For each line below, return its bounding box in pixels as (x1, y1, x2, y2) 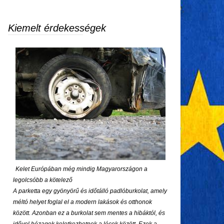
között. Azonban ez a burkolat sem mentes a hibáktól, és (13, 209, 165, 216)
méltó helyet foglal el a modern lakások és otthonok (13, 198, 152, 205)
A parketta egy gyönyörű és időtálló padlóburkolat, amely (13, 187, 167, 194)
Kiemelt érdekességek (8, 22, 106, 33)
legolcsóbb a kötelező (13, 176, 72, 183)
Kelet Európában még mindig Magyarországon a (15, 165, 147, 172)
